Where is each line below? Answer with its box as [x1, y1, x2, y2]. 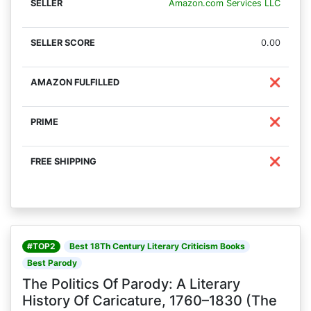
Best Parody [27, 258, 78, 269]
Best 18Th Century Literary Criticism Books [69, 241, 245, 252]
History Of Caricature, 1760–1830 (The [22, 292, 277, 310]
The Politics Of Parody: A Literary [22, 276, 240, 293]
